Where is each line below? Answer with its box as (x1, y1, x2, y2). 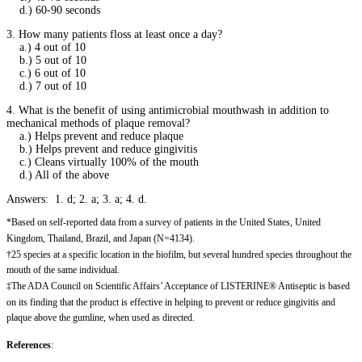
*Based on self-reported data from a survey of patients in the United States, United (6, 217, 321, 229)
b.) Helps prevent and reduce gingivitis (6, 143, 197, 156)
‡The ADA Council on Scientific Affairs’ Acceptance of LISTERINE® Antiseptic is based (6, 281, 350, 293)
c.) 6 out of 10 (6, 67, 86, 80)
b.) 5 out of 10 (6, 54, 86, 67)
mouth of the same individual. (6, 265, 120, 276)
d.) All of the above (6, 169, 112, 182)
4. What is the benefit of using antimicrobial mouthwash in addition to (6, 104, 329, 117)
